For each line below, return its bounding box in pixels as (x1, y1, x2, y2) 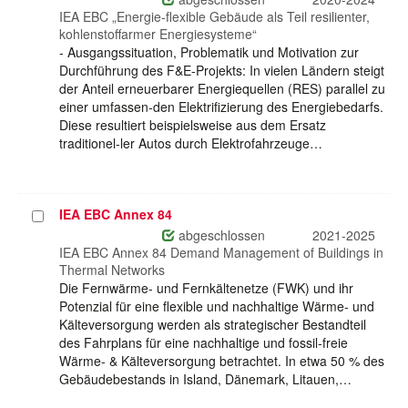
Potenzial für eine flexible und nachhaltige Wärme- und (59, 297, 374, 316)
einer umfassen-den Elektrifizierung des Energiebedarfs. (59, 97, 383, 117)
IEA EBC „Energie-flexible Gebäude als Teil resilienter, (59, 7, 370, 26)
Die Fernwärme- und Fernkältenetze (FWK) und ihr (59, 279, 353, 298)
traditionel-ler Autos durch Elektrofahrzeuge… (59, 134, 322, 153)
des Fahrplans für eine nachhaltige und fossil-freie (59, 333, 348, 352)
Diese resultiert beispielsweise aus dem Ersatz (59, 116, 326, 135)
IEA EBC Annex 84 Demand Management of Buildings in (59, 243, 383, 262)
